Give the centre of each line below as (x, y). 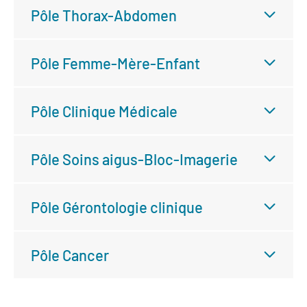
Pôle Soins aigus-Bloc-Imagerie (134, 159)
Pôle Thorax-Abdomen (104, 15)
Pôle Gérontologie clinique (117, 207)
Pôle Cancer (70, 255)
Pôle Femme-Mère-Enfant (115, 63)
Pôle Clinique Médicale (104, 111)
